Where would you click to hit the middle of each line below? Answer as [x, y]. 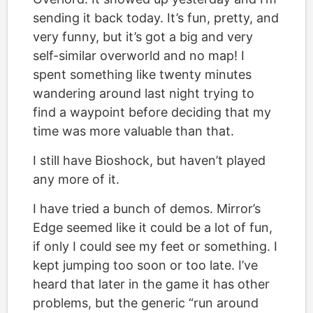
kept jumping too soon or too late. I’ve [145, 265]
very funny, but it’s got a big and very [143, 37]
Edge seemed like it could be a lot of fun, [153, 227]
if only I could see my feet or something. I [155, 246]
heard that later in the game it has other [151, 284]
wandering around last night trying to [144, 93]
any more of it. [76, 179]
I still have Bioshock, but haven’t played [149, 160]
